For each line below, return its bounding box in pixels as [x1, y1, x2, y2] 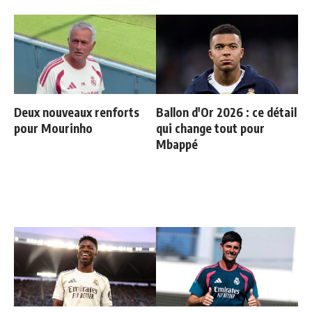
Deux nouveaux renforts [14, 104, 139, 120]
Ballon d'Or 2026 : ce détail [156, 104, 297, 120]
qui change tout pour [156, 120, 265, 136]
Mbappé [156, 136, 198, 153]
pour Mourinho [14, 120, 93, 136]
